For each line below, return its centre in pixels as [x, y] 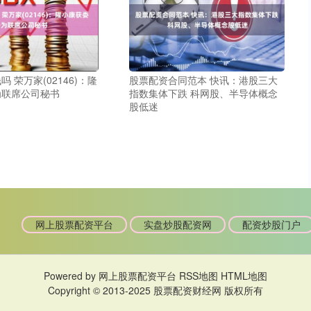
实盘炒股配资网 [177, 225]
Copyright [70, 291]
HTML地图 [244, 276]
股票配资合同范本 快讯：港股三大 [203, 80]
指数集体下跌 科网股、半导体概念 [203, 93]
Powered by [71, 276]
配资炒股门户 [271, 225]
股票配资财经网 [187, 291]
